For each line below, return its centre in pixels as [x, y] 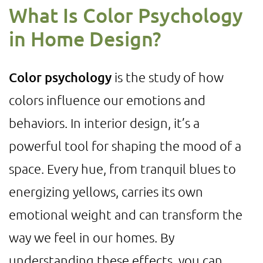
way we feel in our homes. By [92, 237]
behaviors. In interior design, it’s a [104, 123]
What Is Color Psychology [126, 15]
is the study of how [168, 77]
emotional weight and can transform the [126, 214]
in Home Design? [85, 38]
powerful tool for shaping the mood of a [125, 146]
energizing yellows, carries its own [106, 191]
